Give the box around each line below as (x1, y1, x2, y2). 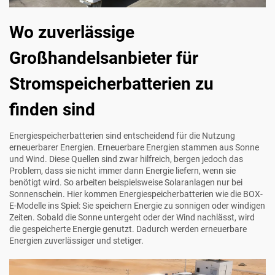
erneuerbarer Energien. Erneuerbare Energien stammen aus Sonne (9, 142, 259, 152)
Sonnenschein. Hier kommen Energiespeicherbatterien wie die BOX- (9, 188, 263, 199)
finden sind (9, 99, 95, 120)
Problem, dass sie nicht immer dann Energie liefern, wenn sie (9, 165, 236, 176)
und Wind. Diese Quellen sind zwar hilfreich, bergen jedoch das (9, 153, 243, 164)
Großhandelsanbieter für (9, 47, 198, 68)
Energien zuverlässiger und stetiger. (9, 235, 144, 246)
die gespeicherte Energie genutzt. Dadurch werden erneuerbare (9, 223, 247, 234)
